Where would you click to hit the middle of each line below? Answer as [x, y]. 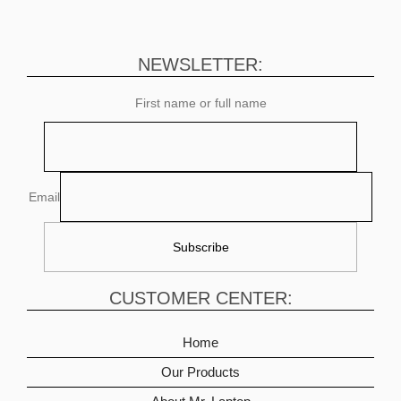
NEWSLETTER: [200, 65]
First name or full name [200, 103]
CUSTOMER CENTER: [200, 299]
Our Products [200, 372]
